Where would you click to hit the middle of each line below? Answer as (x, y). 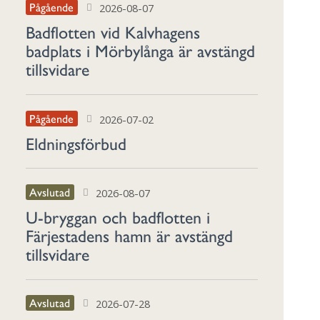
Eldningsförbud (76, 142)
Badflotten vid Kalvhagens (112, 32)
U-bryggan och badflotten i (117, 216)
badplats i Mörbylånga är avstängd (140, 50)
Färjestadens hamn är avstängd (129, 235)
